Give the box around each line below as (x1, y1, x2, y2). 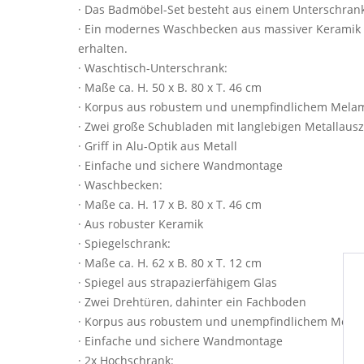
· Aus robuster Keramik (78, 216, 203, 232)
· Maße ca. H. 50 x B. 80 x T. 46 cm (78, 80, 262, 95)
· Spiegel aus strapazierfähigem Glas (78, 275, 277, 290)
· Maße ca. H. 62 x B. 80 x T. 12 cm (78, 255, 262, 271)
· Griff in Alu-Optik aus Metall (78, 138, 237, 154)
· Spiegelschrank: (78, 236, 171, 251)
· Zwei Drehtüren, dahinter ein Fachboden (78, 294, 306, 310)
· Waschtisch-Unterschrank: (78, 60, 227, 76)
